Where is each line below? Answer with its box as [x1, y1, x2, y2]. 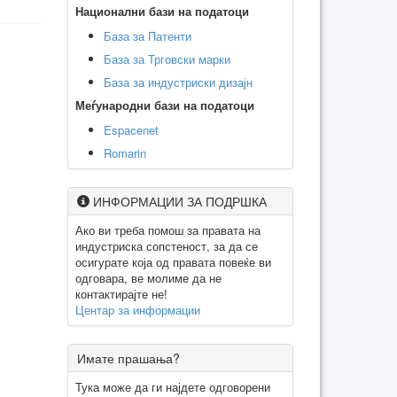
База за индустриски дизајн [104, 73, 253, 90]
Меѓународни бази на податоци [75, 96, 254, 113]
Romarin [104, 144, 146, 161]
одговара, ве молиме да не [75, 269, 222, 286]
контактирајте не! [75, 284, 167, 302]
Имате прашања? [77, 348, 180, 367]
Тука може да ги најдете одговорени [75, 378, 270, 395]
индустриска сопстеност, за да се [75, 237, 258, 254]
